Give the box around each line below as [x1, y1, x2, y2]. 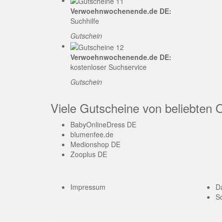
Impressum [70, 181, 106, 192]
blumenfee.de [70, 129, 113, 139]
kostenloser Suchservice [70, 61, 147, 72]
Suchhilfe [70, 16, 99, 26]
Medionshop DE [70, 139, 120, 149]
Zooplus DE [70, 149, 107, 159]
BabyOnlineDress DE [70, 119, 136, 129]
